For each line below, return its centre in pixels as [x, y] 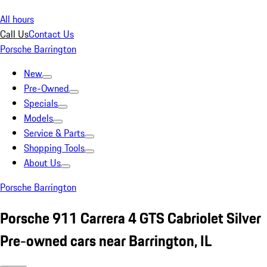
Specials [41, 103]
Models [38, 118]
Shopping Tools [54, 148]
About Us [42, 163]
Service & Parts [54, 133]
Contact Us [51, 34]
